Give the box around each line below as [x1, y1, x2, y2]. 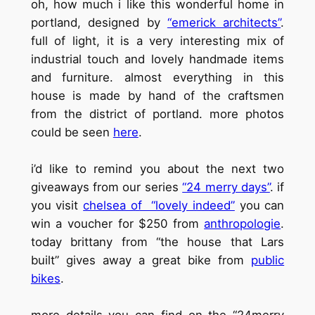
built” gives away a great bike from [30, 253, 252, 268]
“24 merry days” [182, 180, 270, 195]
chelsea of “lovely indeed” [83, 198, 235, 213]
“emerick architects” [167, 15, 281, 30]
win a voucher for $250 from [30, 217, 205, 231]
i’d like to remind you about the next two [30, 162, 285, 176]
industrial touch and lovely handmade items [30, 52, 285, 67]
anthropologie [204, 217, 281, 231]
